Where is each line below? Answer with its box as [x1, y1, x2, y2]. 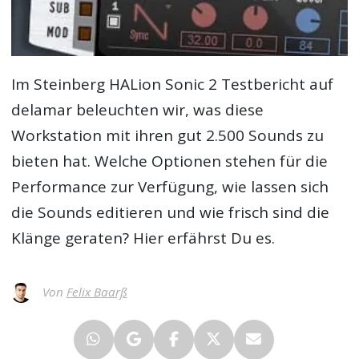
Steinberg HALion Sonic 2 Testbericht [34, 74, 306, 95]
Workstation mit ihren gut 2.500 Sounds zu [11, 125, 325, 147]
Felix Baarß [66, 283, 127, 300]
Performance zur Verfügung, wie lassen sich [11, 176, 329, 198]
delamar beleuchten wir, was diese [11, 99, 264, 121]
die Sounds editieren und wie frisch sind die [11, 202, 330, 224]
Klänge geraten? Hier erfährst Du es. [11, 228, 276, 249]
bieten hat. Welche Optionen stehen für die [11, 151, 329, 172]
